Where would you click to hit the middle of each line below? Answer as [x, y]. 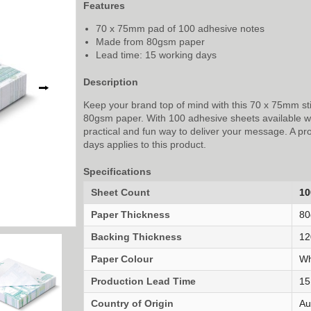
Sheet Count [120, 192]
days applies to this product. [145, 144]
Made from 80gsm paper [150, 41]
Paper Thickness [131, 214]
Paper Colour [122, 259]
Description [111, 82]
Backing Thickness [136, 236]
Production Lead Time [143, 281]
